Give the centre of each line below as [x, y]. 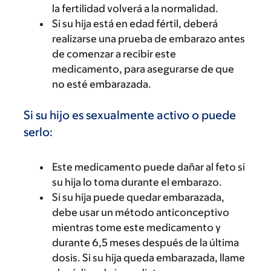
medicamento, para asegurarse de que [143, 69]
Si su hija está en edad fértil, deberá [135, 24]
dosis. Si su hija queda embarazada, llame [149, 258]
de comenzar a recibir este [114, 54]
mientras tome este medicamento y [136, 227]
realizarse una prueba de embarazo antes [149, 39]
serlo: [38, 132]
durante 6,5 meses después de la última [145, 243]
